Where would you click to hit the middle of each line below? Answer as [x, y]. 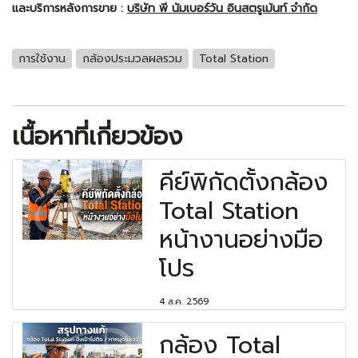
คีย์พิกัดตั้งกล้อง [244, 183]
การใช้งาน [42, 58]
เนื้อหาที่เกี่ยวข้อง [97, 137]
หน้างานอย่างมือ [241, 240]
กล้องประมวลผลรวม [132, 58]
